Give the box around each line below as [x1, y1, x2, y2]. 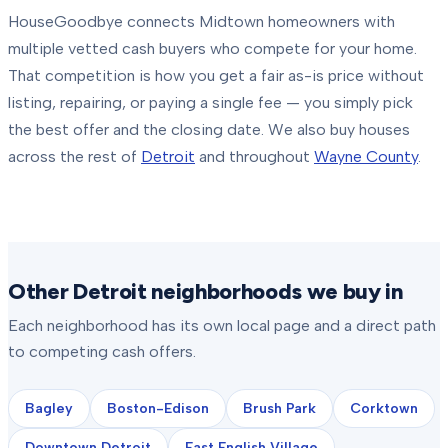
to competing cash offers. [8, 342, 196, 361]
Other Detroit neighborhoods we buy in [8, 278, 403, 305]
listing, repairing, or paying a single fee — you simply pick [8, 93, 413, 112]
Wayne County [314, 147, 418, 166]
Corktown [350, 400, 418, 417]
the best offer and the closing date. [8, 120, 264, 139]
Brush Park [243, 400, 316, 417]
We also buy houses [268, 120, 410, 139]
